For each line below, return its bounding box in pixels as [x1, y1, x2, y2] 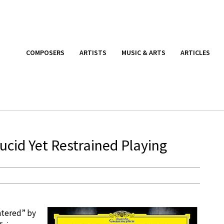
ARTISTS [79, 47, 106, 57]
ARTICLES [180, 47, 210, 57]
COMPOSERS [26, 47, 64, 57]
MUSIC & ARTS [121, 47, 165, 57]
